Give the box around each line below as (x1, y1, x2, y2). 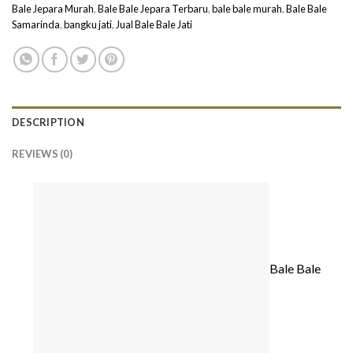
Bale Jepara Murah (12, 2, 94, 15)
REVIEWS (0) (12, 147, 72, 160)
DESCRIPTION (12, 115, 84, 128)
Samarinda (12, 17, 60, 31)
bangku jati (64, 17, 112, 31)
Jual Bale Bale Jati (116, 17, 192, 31)
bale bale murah (212, 2, 282, 15)
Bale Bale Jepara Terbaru (98, 2, 208, 15)
